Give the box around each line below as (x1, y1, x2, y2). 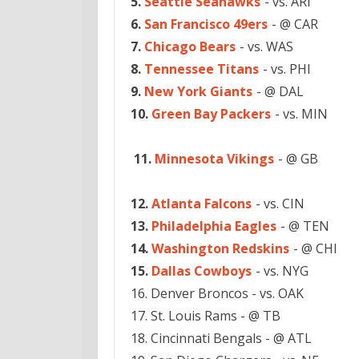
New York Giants (144, 83, 252, 100)
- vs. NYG (252, 262, 309, 280)
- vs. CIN (252, 195, 305, 212)
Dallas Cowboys (151, 262, 252, 280)
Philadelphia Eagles (151, 217, 276, 235)
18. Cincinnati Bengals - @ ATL (131, 329, 312, 347)
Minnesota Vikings (155, 150, 274, 167)
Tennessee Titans (144, 60, 259, 78)
